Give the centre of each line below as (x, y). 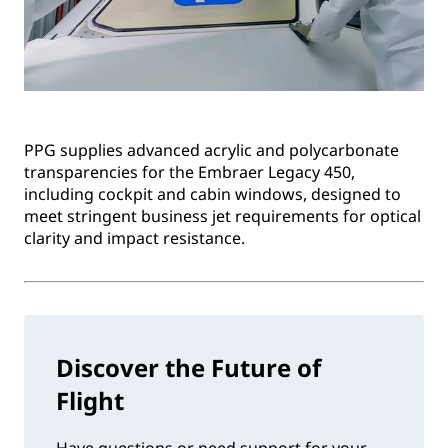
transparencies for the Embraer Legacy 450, (189, 172)
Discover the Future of (188, 368)
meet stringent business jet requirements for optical (222, 216)
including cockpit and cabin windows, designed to (212, 194)
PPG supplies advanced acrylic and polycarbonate (211, 150)
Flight (90, 401)
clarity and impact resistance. (134, 238)
